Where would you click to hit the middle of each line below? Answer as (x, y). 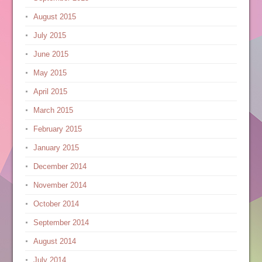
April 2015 (50, 92)
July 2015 (49, 35)
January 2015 (56, 148)
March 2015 (53, 110)
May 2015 (50, 73)
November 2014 (60, 185)
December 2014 (60, 166)
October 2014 (56, 204)
